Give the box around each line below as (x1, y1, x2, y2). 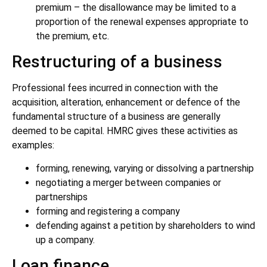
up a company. (36, 234, 95, 246)
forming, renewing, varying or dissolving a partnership (36, 162, 254, 174)
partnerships (36, 191, 88, 203)
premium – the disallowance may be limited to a (36, 1, 236, 13)
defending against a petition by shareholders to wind (36, 219, 255, 231)
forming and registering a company (36, 205, 180, 217)
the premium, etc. (36, 30, 109, 42)
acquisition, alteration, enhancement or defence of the (12, 97, 240, 108)
